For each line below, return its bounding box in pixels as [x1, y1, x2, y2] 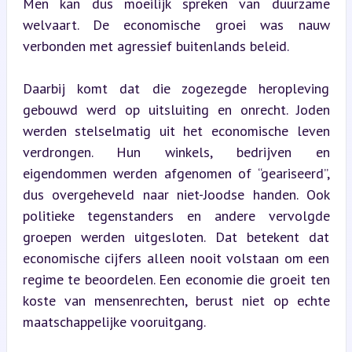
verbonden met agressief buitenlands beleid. [22, 36, 289, 55]
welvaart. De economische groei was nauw [22, 15, 330, 34]
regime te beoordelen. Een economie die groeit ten [22, 269, 330, 288]
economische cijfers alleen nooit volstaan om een [22, 248, 330, 267]
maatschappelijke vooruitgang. [22, 312, 206, 331]
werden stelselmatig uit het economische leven [22, 121, 330, 140]
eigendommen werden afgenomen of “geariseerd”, [22, 163, 330, 182]
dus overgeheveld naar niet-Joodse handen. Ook [22, 185, 330, 203]
